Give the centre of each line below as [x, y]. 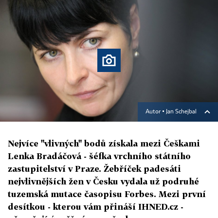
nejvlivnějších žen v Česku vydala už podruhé [103, 182]
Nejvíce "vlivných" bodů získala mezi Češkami [104, 144]
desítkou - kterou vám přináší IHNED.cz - [96, 207]
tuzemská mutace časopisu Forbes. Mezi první [107, 194]
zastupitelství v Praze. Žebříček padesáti [94, 169]
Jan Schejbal [181, 112]
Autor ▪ [156, 112]
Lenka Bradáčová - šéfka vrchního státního [99, 156]
